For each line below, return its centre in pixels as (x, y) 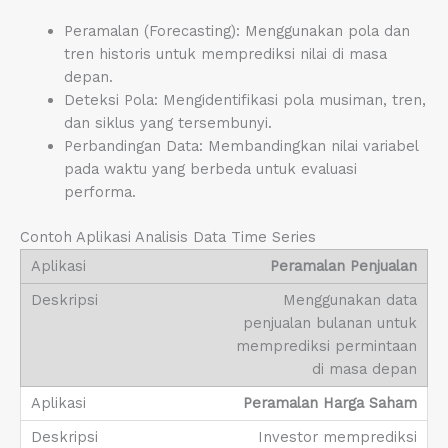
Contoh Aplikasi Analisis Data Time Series (168, 237)
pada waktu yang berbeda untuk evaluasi (210, 169)
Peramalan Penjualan (343, 266)
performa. (99, 192)
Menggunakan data (350, 300)
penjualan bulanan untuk (330, 323)
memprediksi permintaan (326, 346)
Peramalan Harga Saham (330, 403)
